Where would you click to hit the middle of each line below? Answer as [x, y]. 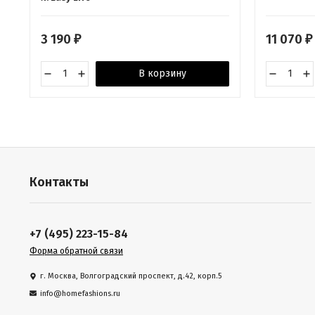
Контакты [59, 182]
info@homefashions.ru [80, 293]
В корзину [162, 73]
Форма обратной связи [76, 251]
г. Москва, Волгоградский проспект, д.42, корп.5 [131, 276]
